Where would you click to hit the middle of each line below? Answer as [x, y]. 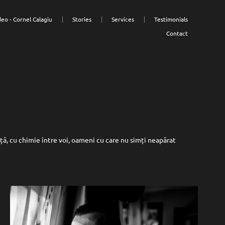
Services [123, 19]
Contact [177, 33]
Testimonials [171, 19]
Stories [82, 19]
